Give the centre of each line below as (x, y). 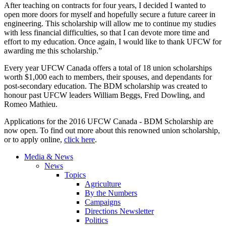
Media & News (49, 157)
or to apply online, (34, 140)
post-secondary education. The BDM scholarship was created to (106, 86)
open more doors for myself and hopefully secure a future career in (110, 15)
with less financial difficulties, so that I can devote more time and (107, 33)
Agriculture (103, 184)
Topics (75, 175)
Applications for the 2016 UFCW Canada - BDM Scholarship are (109, 122)
